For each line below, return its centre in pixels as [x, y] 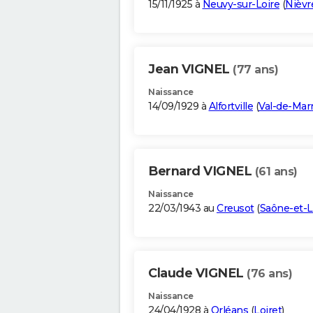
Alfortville [231, 107]
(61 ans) [276, 172]
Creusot [235, 209]
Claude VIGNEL [197, 274]
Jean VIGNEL [190, 70]
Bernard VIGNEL [202, 172]
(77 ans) [255, 70]
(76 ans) [269, 274]
